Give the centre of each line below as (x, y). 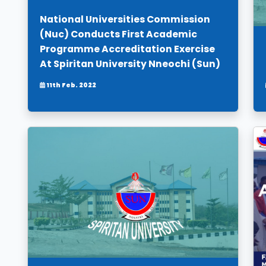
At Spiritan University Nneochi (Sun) (130, 64)
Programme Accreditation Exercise (127, 49)
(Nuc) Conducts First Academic (118, 34)
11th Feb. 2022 (71, 85)
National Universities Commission (125, 19)
